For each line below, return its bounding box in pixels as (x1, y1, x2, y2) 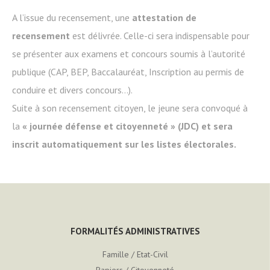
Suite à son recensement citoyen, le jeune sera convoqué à (12, 102, 248, 114)
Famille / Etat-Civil (102, 249, 168, 260)
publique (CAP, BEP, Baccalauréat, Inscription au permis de (12, 66, 244, 78)
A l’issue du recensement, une (12, 11, 132, 24)
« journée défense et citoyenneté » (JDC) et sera (20, 120, 233, 132)
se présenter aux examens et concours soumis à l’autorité (12, 48, 245, 60)
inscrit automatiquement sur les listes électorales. (12, 138, 236, 150)
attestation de (132, 11, 196, 24)
